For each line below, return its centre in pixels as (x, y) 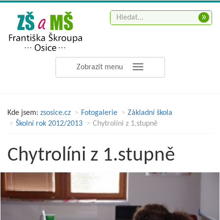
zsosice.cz (55, 113)
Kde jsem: (23, 113)
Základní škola (150, 113)
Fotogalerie (99, 113)
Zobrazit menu (100, 67)
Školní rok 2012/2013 (49, 124)
